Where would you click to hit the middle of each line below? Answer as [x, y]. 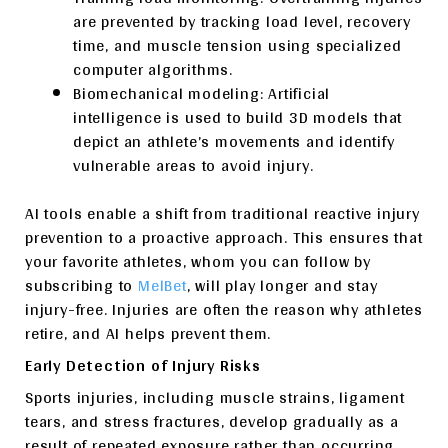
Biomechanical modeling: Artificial [202, 93]
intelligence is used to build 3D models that [238, 117]
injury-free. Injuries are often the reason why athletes [224, 309]
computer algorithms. [153, 69]
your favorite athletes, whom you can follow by [198, 261]
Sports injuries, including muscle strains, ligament [215, 397]
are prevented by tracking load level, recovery [242, 21]
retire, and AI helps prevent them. [148, 333]
